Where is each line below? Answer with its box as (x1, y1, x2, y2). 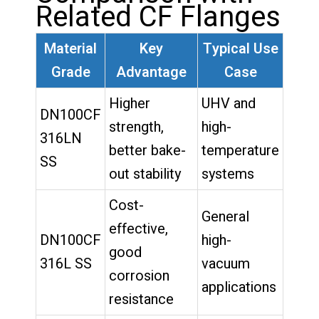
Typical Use (202, 38, 278, 59)
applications (202, 276, 276, 298)
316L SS (40, 253, 92, 274)
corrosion (109, 265, 169, 286)
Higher (109, 93, 150, 114)
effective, (109, 218, 168, 239)
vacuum (202, 253, 250, 274)
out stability (109, 163, 181, 184)
